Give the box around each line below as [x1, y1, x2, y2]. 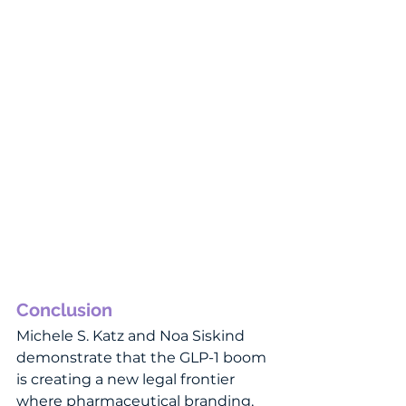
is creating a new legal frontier [16, 370, 238, 388]
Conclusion [16, 298, 112, 321]
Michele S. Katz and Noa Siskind [16, 326, 248, 344]
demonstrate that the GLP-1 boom [16, 348, 270, 366]
